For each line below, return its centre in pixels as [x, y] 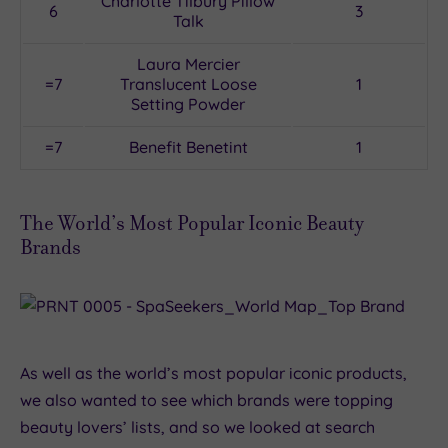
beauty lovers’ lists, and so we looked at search [197, 426]
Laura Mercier [188, 64]
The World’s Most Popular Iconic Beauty [192, 223]
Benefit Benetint [188, 147]
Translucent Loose [188, 84]
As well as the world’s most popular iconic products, [213, 372]
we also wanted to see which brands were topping [206, 399]
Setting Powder [188, 104]
